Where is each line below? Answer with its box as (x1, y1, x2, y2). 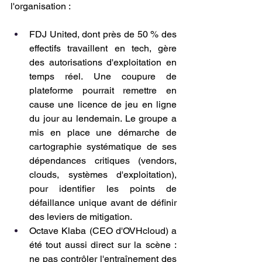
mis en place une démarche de (29, 127, 177, 138)
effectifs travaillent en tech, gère (29, 43, 177, 54)
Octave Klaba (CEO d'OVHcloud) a (29, 225, 177, 236)
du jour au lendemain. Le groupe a (29, 113, 177, 124)
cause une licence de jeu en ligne (29, 99, 177, 110)
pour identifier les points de (29, 183, 177, 194)
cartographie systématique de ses (29, 141, 177, 152)
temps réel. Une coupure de (29, 71, 177, 82)
